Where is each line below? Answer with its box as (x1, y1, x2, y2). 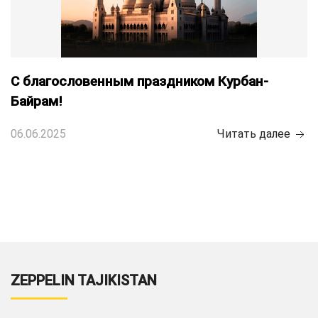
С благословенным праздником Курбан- (11, 73, 268, 89)
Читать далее (217, 127, 293, 141)
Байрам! (11, 93, 62, 109)
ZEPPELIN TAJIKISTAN (11, 272, 157, 289)
